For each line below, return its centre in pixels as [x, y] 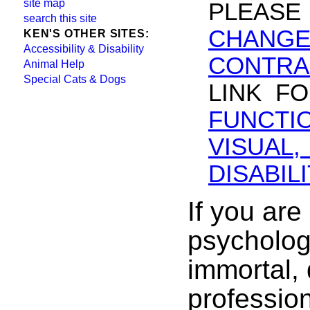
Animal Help [54, 64]
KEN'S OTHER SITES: [86, 34]
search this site [60, 18]
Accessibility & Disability [84, 49]
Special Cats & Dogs [75, 79]
